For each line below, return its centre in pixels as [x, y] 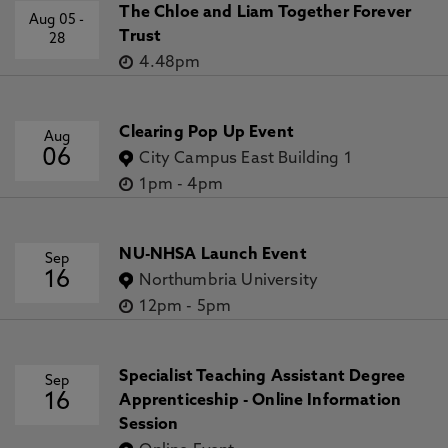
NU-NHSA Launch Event [213, 255]
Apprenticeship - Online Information [260, 401]
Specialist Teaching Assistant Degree [262, 377]
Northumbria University [229, 281]
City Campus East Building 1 [245, 159]
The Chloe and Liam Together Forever [265, 13]
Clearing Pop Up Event [206, 133]
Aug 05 [54, 20]
